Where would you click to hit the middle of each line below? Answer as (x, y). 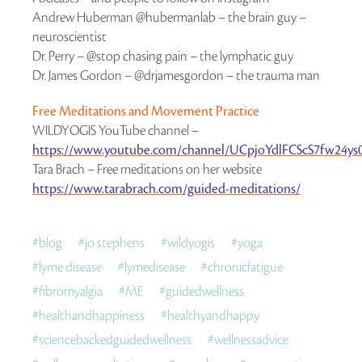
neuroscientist (69, 37)
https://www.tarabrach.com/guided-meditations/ (166, 189)
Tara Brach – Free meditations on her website (147, 169)
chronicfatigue (245, 267)
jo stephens (115, 243)
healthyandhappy (213, 316)
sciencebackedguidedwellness (115, 340)
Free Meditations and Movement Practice (146, 111)
